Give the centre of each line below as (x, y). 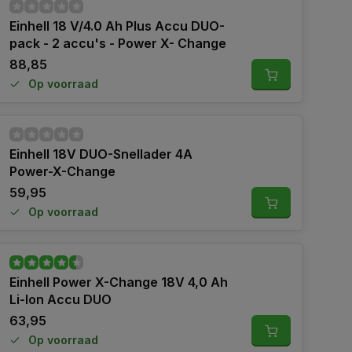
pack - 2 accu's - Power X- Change (118, 43)
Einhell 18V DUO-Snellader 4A (101, 154)
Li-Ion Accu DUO (60, 299)
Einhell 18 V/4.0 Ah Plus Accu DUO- (117, 26)
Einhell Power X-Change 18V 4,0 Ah (119, 282)
